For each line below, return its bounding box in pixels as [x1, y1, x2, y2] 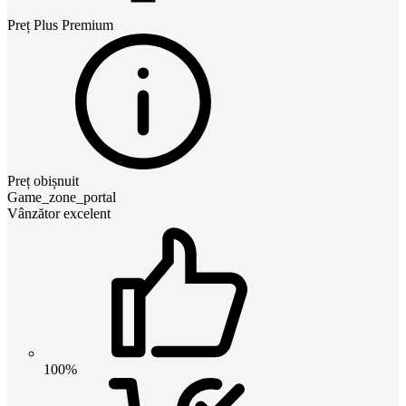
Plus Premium [34, 16, 113, 33]
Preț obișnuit [7, 172, 79, 188]
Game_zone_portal [7, 188, 116, 205]
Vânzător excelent [7, 205, 111, 221]
